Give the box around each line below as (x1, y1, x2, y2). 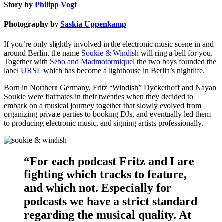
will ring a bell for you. (139, 48, 213, 57)
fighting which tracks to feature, (24, 167, 187, 181)
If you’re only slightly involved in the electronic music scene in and (4, 39, 214, 48)
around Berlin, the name (4, 48, 81, 57)
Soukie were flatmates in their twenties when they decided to (4, 92, 193, 101)
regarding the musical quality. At (24, 208, 191, 221)
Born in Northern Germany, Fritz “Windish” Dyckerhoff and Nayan (4, 83, 216, 92)
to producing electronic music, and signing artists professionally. (4, 118, 203, 127)
